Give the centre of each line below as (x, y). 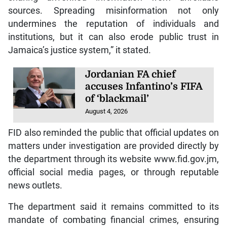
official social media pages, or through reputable (113, 172)
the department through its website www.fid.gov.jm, (113, 159)
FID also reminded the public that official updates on (113, 133)
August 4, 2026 (107, 111)
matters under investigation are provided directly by (113, 146)
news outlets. (35, 185)
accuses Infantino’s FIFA (144, 87)
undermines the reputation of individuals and (113, 24)
